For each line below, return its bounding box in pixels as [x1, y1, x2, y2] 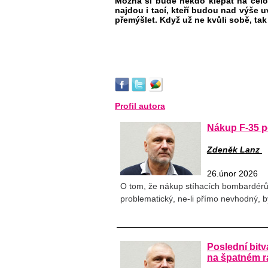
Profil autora [115, 100, 165, 111]
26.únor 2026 [207, 169, 258, 179]
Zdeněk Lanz [207, 145, 262, 155]
